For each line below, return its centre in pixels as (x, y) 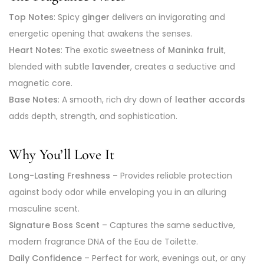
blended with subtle (50, 66)
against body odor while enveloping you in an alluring (118, 192)
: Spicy (68, 17)
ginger (96, 17)
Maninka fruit (196, 50)
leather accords (210, 99)
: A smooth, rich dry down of (116, 99)
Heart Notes (35, 50)
